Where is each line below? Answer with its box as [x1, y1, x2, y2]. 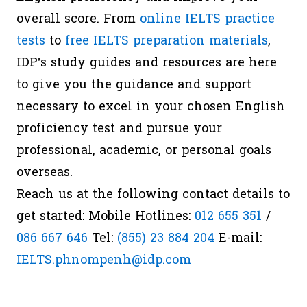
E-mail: [214, 227, 262, 249]
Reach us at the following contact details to [16, 183, 290, 206]
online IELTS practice [140, 8, 275, 30]
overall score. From [16, 8, 140, 30]
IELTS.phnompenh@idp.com [16, 249, 191, 271]
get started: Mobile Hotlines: [16, 205, 195, 228]
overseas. [16, 161, 73, 184]
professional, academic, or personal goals [16, 139, 271, 162]
